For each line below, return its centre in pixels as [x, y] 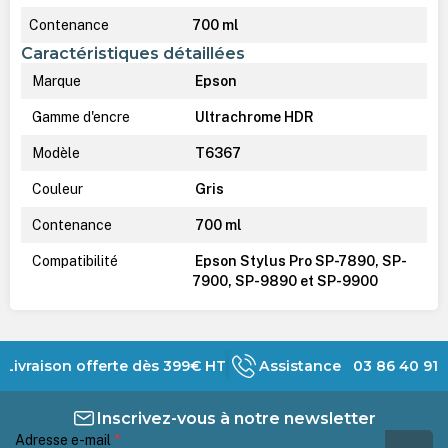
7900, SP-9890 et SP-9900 [284, 280]
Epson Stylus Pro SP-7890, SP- [299, 260]
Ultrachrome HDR [252, 116]
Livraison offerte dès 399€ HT [116, 365]
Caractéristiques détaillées [132, 52]
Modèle [54, 152]
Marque [54, 80]
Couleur [55, 188]
